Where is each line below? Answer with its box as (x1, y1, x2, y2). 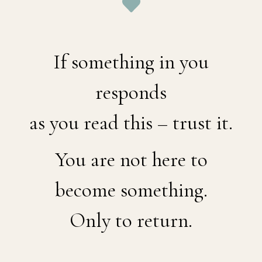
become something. (54, 178, 208, 203)
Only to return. (70, 208, 192, 233)
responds (95, 80, 167, 105)
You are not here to (54, 147, 208, 173)
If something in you (53, 50, 209, 75)
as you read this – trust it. (29, 111, 233, 136)
